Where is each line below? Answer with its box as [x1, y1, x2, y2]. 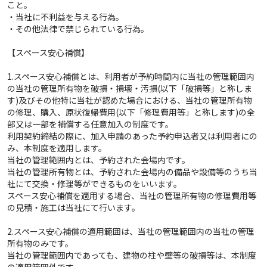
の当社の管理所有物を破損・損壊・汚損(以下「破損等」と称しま [7, 82, 252, 94]
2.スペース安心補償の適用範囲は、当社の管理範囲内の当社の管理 [7, 225, 254, 237]
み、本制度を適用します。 [7, 141, 107, 154]
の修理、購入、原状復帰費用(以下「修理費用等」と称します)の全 [7, 105, 255, 118]
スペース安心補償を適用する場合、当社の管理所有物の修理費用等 [7, 189, 256, 201]
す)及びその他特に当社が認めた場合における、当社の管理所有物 [7, 94, 252, 106]
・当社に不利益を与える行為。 [7, 10, 124, 23]
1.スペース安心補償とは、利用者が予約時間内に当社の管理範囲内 [7, 70, 254, 82]
